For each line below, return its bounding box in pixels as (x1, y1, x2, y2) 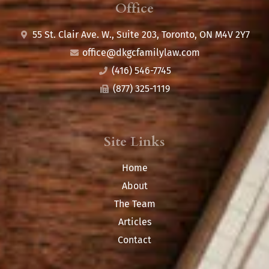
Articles (118, 216, 151, 228)
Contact (118, 234, 151, 246)
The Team (113, 198, 156, 210)
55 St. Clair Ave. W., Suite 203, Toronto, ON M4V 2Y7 (32, 29, 250, 41)
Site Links (104, 133, 165, 151)
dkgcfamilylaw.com (116, 47, 201, 59)
